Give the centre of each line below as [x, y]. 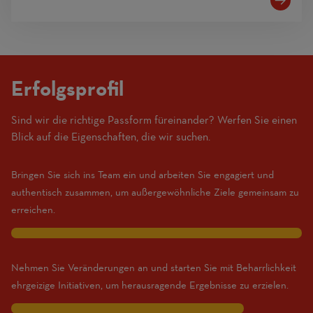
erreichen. [33, 210]
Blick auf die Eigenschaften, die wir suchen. [111, 137]
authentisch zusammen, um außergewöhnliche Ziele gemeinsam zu [155, 192]
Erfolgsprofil [67, 89]
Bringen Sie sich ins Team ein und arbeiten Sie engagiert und [143, 175]
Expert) [227, 203]
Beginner [231, 153]
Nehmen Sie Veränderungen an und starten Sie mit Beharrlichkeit [154, 268]
